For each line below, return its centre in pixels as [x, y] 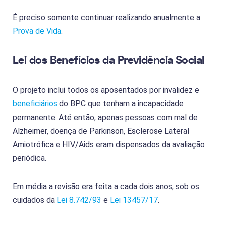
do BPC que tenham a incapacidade [121, 103]
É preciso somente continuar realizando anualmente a [106, 17]
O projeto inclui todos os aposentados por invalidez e [106, 90]
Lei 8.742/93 [79, 200]
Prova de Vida [37, 31]
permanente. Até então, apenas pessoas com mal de [105, 117]
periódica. [29, 158]
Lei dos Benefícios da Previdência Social [108, 60]
